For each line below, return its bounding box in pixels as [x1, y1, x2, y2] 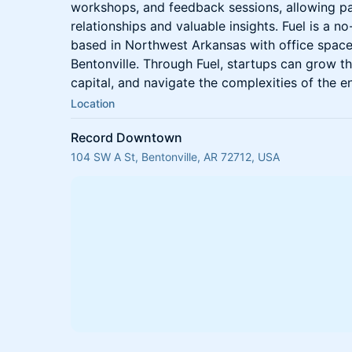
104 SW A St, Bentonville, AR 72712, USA [71, 150, 280, 163]
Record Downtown [71, 130, 182, 145]
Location [71, 97, 115, 110]
